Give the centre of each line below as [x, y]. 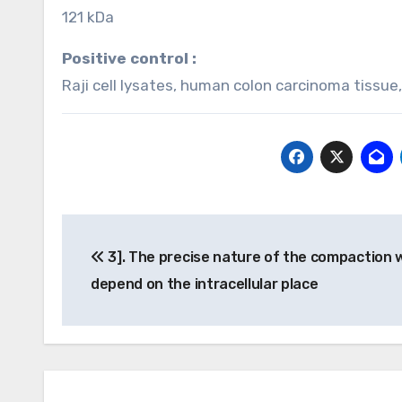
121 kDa [88, 17]
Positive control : [134, 58]
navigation [133, 268]
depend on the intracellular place [205, 284]
